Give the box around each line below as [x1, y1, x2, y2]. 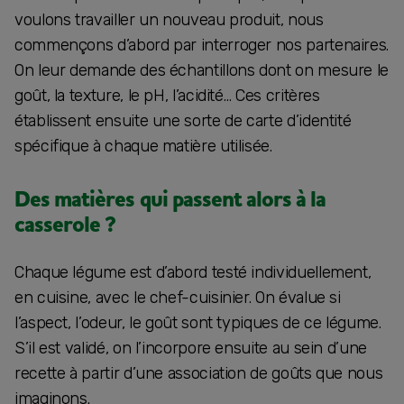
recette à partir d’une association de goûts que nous [14, 363, 383, 383]
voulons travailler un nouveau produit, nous [14, 9, 324, 30]
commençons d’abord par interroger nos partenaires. [14, 34, 390, 55]
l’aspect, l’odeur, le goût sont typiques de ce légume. [14, 312, 381, 333]
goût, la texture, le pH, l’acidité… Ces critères [14, 85, 320, 106]
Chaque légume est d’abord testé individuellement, [14, 262, 372, 282]
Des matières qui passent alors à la [14, 184, 326, 216]
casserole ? [14, 209, 116, 241]
